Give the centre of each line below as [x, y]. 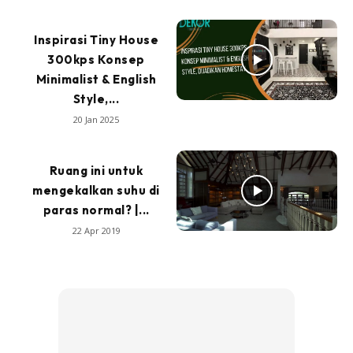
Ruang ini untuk [96, 171]
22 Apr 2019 [96, 231]
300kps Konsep [96, 60]
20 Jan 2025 [96, 120]
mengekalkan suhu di [96, 191]
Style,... [96, 99]
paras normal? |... [96, 210]
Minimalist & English [96, 80]
